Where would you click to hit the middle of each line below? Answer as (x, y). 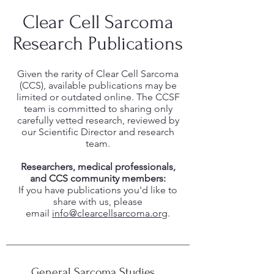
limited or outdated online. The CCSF (98, 97)
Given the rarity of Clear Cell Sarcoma (98, 74)
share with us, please (98, 202)
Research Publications (98, 44)
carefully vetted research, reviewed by (98, 120)
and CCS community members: (98, 178)
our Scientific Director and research (98, 132)
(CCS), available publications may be (98, 85)
